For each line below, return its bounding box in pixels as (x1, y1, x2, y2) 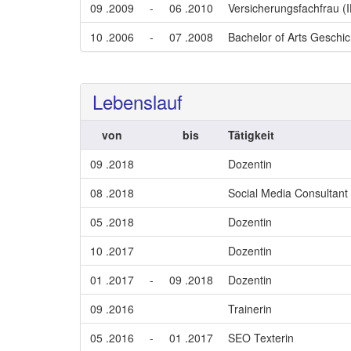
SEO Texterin (228, 330, 294, 346)
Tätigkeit (228, 127, 274, 143)
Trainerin (228, 301, 272, 317)
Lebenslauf (92, 88, 183, 115)
